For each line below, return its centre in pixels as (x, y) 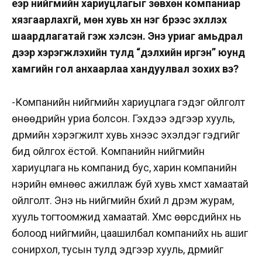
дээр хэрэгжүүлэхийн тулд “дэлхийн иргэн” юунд (128, 53)
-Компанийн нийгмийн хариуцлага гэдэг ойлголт (128, 102)
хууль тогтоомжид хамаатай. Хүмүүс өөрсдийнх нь (126, 217)
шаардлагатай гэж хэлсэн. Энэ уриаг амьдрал (127, 36)
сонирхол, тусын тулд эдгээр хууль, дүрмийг (118, 250)
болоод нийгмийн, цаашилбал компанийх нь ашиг (130, 233)
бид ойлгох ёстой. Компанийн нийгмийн (108, 151)
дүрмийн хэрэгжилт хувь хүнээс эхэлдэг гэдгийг (126, 135)
